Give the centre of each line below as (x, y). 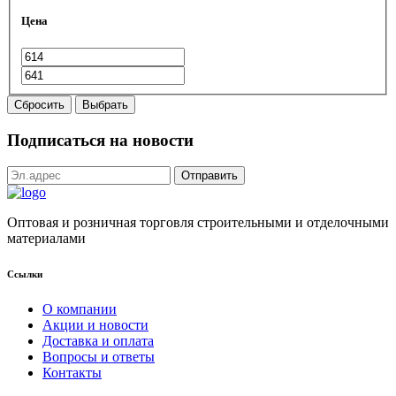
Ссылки (25, 274)
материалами (46, 239)
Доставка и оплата (98, 341)
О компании (80, 309)
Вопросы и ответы (99, 357)
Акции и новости (95, 325)
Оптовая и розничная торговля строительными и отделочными (198, 223)
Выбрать (105, 105)
